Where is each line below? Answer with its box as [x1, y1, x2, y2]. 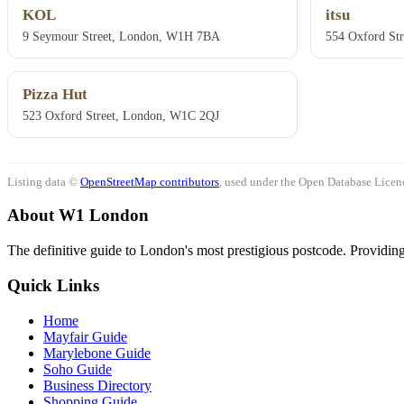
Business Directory [43, 377, 151, 393]
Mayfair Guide [43, 328, 127, 344]
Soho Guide [43, 361, 112, 377]
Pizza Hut [23, 86, 87, 104]
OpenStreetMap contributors [80, 174, 219, 188]
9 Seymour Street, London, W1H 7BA [23, 29, 220, 44]
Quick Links [7, 275, 99, 295]
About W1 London [7, 206, 149, 225]
